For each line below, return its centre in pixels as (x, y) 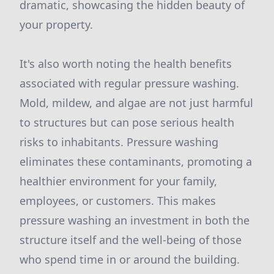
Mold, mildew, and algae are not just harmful (136, 103)
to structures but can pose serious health (127, 122)
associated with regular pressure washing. (129, 83)
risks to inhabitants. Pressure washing (119, 142)
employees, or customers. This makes (118, 201)
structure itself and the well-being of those (131, 240)
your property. (56, 24)
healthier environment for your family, (118, 181)
